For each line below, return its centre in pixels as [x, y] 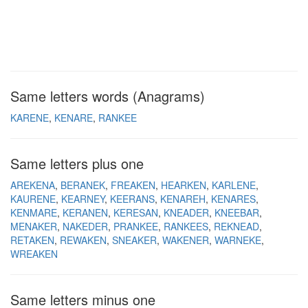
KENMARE [34, 212]
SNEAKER [134, 240]
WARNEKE [238, 240]
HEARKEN [184, 185]
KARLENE [234, 185]
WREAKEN [34, 254]
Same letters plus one [77, 163]
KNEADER [186, 212]
